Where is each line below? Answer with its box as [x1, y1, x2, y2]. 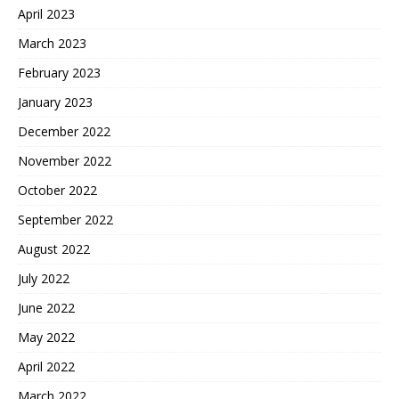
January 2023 [18, 93, 93, 110]
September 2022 [18, 210, 113, 228]
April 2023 [18, 4, 75, 22]
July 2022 [18, 269, 69, 287]
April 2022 [18, 357, 75, 375]
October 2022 [18, 181, 97, 199]
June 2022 [18, 298, 75, 316]
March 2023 [18, 34, 86, 52]
